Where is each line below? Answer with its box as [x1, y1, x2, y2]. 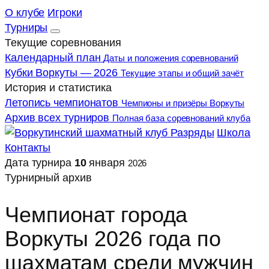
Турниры [5, 21, 48, 34]
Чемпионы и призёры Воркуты [121, 98, 245, 108]
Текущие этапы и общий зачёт [120, 68, 244, 78]
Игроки [47, 6, 82, 19]
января [89, 156, 125, 169]
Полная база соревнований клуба [112, 113, 251, 123]
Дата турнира [5, 156, 71, 169]
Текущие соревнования [5, 36, 121, 49]
